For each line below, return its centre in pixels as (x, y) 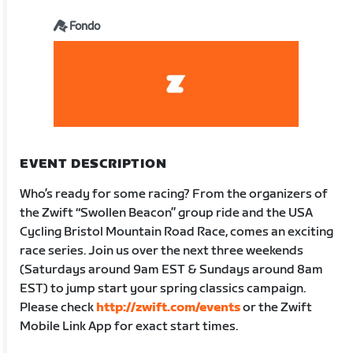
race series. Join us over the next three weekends (162, 251)
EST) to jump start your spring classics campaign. (163, 288)
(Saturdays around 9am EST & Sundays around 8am (172, 269)
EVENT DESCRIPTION (93, 164)
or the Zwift (277, 307)
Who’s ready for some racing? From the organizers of (174, 194)
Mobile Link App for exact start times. (129, 326)
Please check (58, 307)
